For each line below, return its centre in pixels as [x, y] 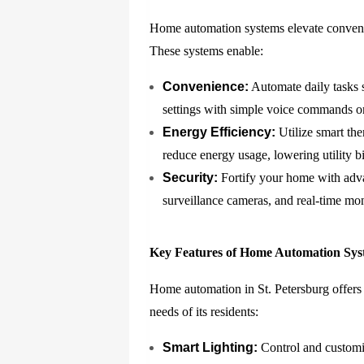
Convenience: [206, 87]
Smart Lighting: [210, 348]
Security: [191, 178]
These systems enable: [207, 51]
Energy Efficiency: [219, 132]
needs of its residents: [204, 312]
